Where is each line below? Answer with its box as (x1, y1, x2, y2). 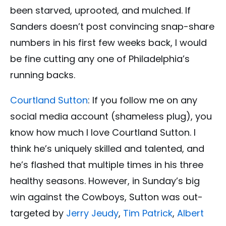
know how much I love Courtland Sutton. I (10, 126, 196, 139)
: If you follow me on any (88, 94, 197, 107)
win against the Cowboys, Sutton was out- (10, 191, 203, 204)
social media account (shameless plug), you (10, 110, 212, 123)
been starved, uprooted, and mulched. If (10, 4, 191, 17)
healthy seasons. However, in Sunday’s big (10, 175, 200, 188)
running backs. (10, 69, 78, 82)
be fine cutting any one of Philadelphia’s (10, 52, 190, 66)
